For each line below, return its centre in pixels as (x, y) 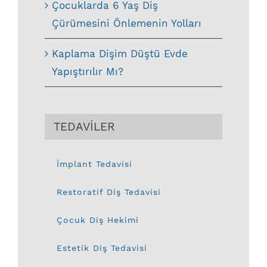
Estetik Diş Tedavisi (102, 248)
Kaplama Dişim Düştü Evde (120, 54)
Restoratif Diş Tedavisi (109, 192)
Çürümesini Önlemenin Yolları (127, 24)
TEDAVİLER (84, 127)
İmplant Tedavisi (94, 164)
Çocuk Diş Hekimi (98, 220)
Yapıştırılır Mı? (88, 72)
